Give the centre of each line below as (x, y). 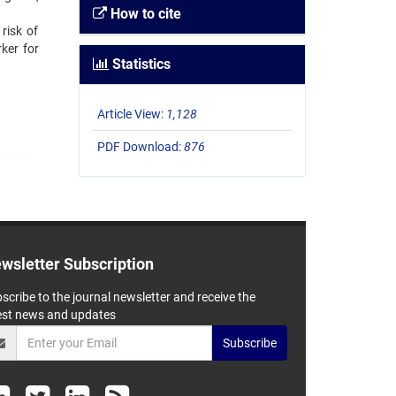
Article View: (131, 114)
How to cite (144, 14)
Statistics (139, 65)
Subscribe (250, 343)
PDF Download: (140, 147)
